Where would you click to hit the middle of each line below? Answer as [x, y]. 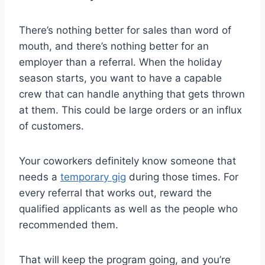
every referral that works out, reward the [115, 193]
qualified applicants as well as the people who [128, 209]
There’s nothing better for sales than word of [125, 30]
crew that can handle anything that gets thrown [132, 94]
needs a [40, 177]
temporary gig [93, 177]
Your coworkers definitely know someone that [127, 161]
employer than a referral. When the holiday [120, 62]
